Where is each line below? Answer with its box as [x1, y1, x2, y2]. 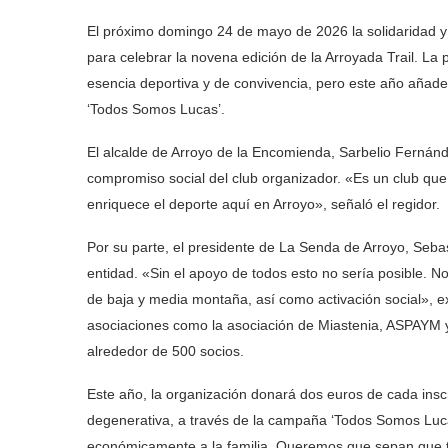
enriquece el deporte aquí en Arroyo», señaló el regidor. [87, 196, 440, 212]
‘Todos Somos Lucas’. [87, 101, 225, 117]
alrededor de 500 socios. [87, 343, 244, 359]
